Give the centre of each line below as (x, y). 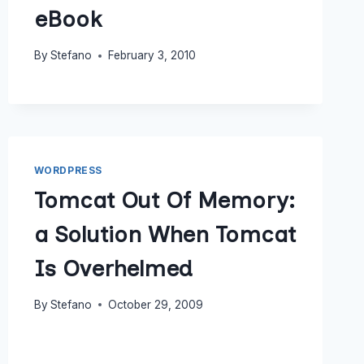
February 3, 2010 (152, 56)
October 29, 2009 (155, 304)
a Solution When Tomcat (165, 234)
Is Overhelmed (113, 268)
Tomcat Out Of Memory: (165, 199)
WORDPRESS (68, 171)
